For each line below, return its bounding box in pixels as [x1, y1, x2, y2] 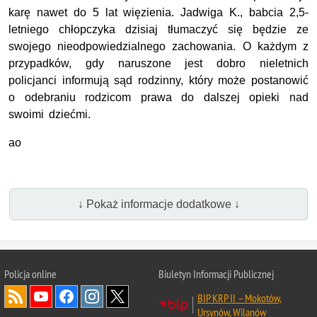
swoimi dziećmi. [8, 108, 91, 121]
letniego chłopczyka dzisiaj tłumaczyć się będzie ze [8, 23, 309, 36]
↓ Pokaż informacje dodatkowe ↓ [77, 197, 240, 210]
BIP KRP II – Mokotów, [197, 291, 282, 306]
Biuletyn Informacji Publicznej [158, 267, 274, 282]
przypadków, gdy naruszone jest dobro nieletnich [8, 57, 309, 70]
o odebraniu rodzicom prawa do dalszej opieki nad [8, 91, 309, 104]
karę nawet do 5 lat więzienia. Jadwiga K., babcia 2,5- [8, 6, 309, 19]
